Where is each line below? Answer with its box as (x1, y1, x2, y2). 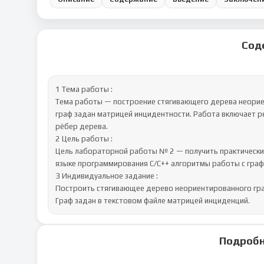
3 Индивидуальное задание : (55, 171, 160, 180)
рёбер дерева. (55, 122, 108, 131)
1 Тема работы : (55, 85, 114, 94)
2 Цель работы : (55, 134, 113, 143)
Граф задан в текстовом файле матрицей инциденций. (55, 196, 250, 205)
